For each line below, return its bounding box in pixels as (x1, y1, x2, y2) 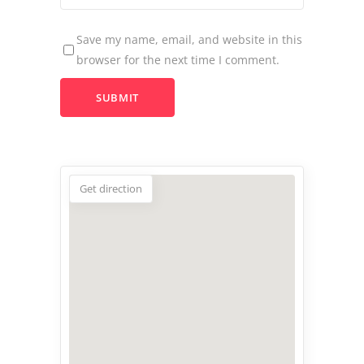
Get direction (80, 181, 142, 197)
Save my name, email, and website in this (76, 32, 302, 48)
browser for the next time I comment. (76, 52, 279, 68)
